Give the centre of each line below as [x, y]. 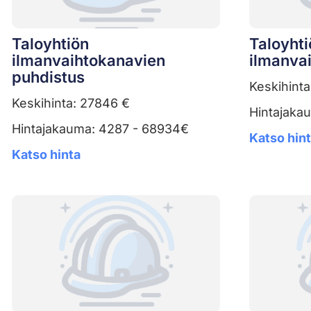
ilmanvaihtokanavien [89, 60]
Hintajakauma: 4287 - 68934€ [100, 128]
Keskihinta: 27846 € [71, 103]
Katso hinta [46, 154]
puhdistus [48, 77]
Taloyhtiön [50, 43]
